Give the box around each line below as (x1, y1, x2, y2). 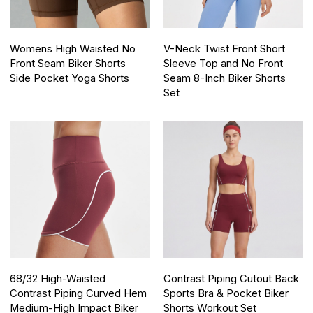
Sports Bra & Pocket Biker (163, 286, 289, 300)
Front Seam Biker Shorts (10, 57, 126, 70)
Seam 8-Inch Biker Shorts (163, 71, 286, 85)
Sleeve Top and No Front (163, 57, 283, 70)
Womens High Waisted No (10, 42, 136, 55)
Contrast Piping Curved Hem (10, 286, 147, 300)
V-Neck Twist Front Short (163, 42, 285, 55)
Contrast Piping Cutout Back (163, 272, 299, 285)
